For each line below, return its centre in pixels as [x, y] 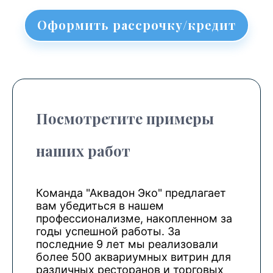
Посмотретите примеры [125, 118]
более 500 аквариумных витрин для [133, 257]
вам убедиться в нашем [100, 206]
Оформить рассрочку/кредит [136, 25]
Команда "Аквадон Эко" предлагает [131, 193]
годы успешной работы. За [108, 231]
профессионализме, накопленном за [134, 218]
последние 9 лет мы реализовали [127, 244]
